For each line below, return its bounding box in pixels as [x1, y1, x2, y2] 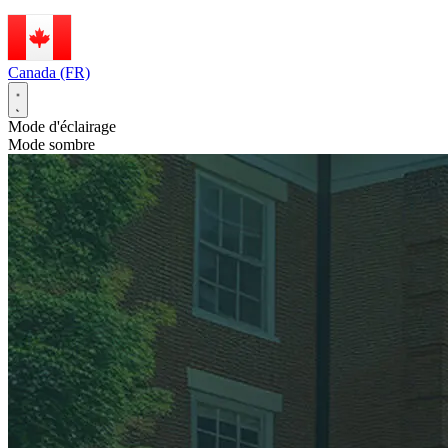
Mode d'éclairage [8, 118, 116, 136]
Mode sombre [8, 136, 95, 154]
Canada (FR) [8, 64, 90, 82]
